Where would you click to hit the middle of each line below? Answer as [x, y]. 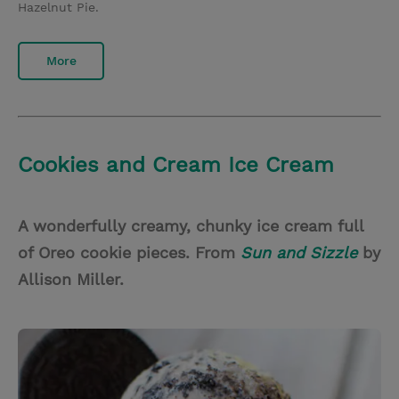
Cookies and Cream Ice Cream [176, 164]
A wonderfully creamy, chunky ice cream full [191, 225]
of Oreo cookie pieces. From [129, 252]
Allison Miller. [71, 279]
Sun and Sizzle [299, 252]
